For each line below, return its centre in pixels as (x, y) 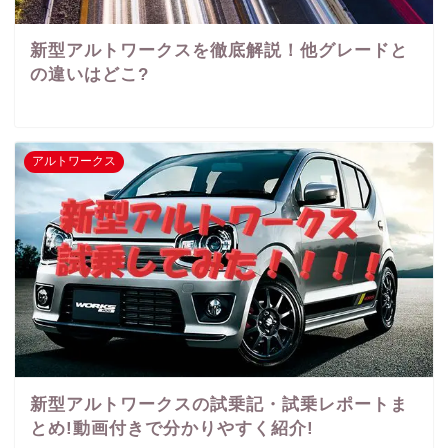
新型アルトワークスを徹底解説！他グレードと (219, 51)
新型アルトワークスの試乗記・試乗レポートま (219, 404)
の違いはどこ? (89, 75)
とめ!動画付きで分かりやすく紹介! (172, 428)
